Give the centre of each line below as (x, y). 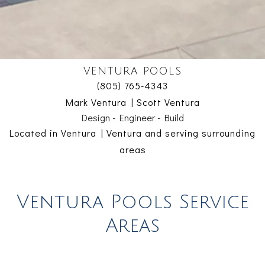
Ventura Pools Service (132, 202)
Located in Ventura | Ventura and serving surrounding (132, 133)
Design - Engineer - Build (132, 118)
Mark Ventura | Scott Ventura (132, 102)
